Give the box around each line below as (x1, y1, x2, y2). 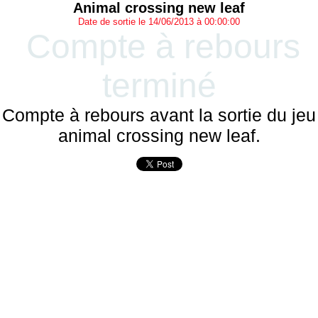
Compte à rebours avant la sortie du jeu (2, 105, 316, 125)
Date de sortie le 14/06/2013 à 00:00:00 (78, 16, 240, 27)
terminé (102, 67, 216, 104)
